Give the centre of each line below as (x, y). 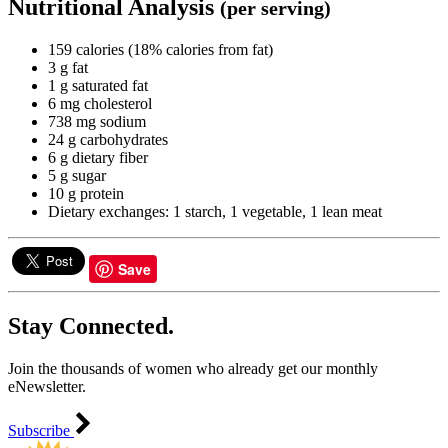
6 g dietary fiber (98, 157)
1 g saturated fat (98, 85)
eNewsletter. (47, 386)
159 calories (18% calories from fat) (160, 49)
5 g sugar (77, 175)
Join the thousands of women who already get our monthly (193, 368)
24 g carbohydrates (108, 139)
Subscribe (41, 430)
